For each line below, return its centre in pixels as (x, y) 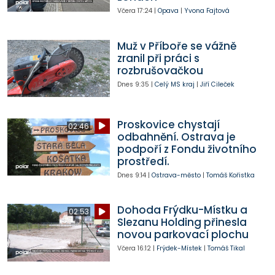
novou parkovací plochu (183, 235)
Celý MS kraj (174, 84)
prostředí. (143, 161)
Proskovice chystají (168, 124)
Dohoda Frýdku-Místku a (182, 210)
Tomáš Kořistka (230, 175)
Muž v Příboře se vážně (176, 46)
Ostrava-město (176, 175)
